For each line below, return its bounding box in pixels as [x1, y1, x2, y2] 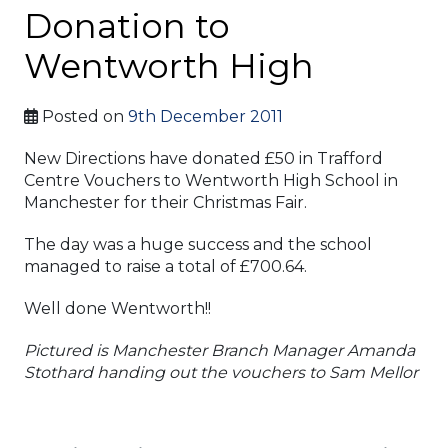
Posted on [42, 107, 128, 126]
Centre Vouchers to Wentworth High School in [24, 171, 398, 190]
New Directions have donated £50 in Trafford [24, 149, 383, 168]
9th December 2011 [128, 107, 283, 126]
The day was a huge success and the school [24, 235, 372, 254]
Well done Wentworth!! [24, 299, 211, 318]
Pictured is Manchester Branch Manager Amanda [24, 341, 415, 360]
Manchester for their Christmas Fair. [24, 193, 311, 212]
